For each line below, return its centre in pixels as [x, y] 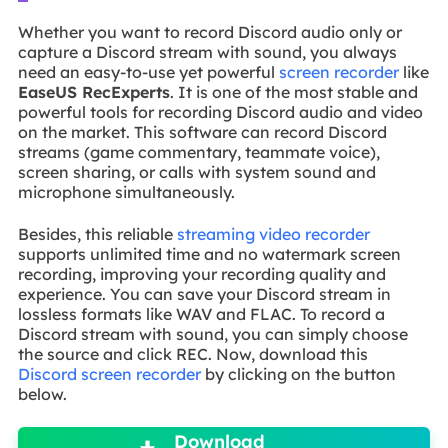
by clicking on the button [298, 374]
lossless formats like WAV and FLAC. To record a [201, 314]
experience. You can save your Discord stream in [204, 294]
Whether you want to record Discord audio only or [209, 31]
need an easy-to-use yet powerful [148, 71]
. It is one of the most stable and [293, 91]
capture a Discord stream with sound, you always [207, 51]
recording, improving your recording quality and [201, 274]
